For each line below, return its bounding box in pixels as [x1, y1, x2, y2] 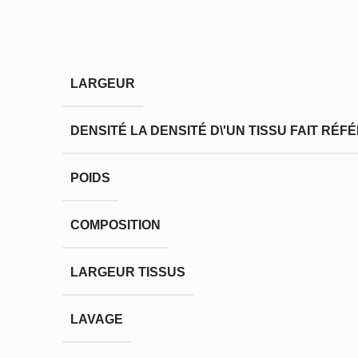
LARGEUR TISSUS [70, 265, 185, 279]
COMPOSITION [70, 217, 161, 232]
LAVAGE [70, 312, 123, 326]
